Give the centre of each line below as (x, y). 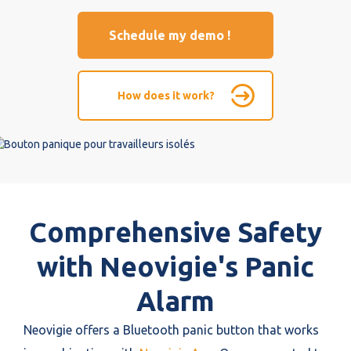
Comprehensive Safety (175, 232)
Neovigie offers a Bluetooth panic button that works (171, 330)
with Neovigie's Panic (175, 266)
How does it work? (166, 96)
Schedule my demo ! (170, 35)
